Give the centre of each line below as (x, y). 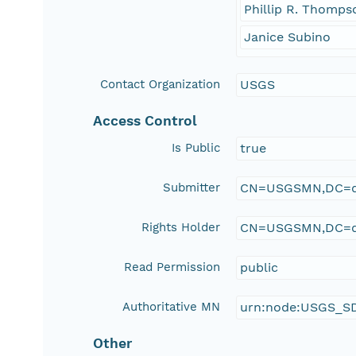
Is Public (196, 148)
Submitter (192, 188)
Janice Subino (288, 37)
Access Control (145, 121)
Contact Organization (161, 85)
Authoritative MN (172, 307)
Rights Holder (181, 228)
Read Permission (172, 267)
